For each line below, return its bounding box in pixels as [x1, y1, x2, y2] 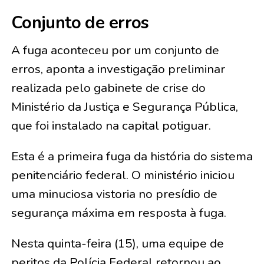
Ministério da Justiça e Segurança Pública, [11, 98, 238, 115]
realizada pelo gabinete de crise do [11, 80, 206, 96]
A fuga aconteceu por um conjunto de [11, 42, 219, 58]
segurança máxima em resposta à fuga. [11, 204, 226, 221]
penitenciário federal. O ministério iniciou [11, 167, 235, 183]
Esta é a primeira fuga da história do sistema [11, 148, 253, 164]
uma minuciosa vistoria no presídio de [11, 186, 217, 202]
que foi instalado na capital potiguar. [11, 117, 211, 134]
